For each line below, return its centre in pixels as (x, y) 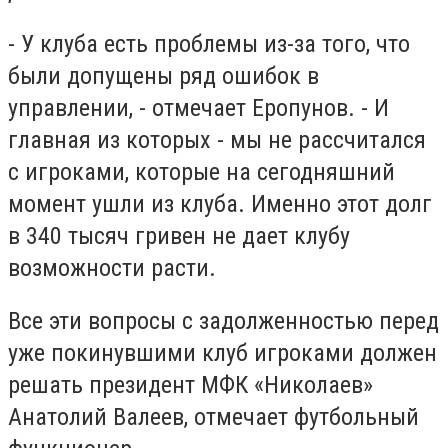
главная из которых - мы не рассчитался (217, 139)
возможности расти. (112, 267)
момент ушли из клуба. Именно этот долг (220, 203)
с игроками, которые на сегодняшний (201, 171)
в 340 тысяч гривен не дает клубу (179, 235)
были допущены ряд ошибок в (163, 75)
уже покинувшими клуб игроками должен (222, 353)
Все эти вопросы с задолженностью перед (223, 321)
